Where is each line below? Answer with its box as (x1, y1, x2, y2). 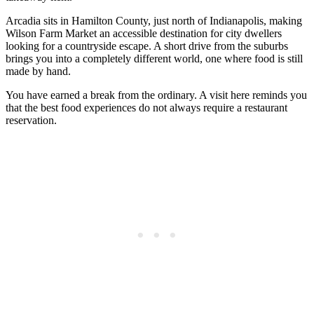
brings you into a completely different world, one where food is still (6, 53, 303, 65)
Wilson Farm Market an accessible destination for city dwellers (6, 27, 282, 40)
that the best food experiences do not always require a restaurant (6, 102, 287, 114)
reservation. (6, 114, 57, 127)
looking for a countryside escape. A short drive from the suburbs (6, 40, 288, 53)
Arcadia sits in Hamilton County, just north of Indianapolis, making (6, 15, 302, 27)
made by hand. (6, 65, 71, 78)
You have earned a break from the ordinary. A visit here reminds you (6, 89, 307, 102)
